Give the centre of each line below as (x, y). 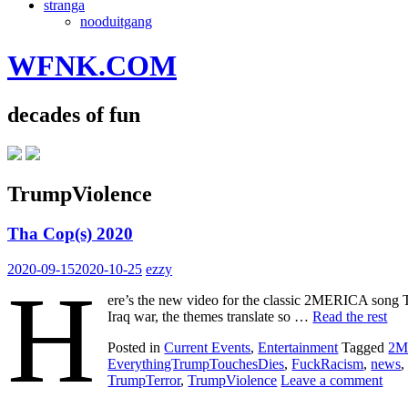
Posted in (136, 348)
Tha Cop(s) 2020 (70, 234)
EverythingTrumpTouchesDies (196, 364)
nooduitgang (116, 21)
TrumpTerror (144, 381)
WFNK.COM (92, 66)
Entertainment (298, 348)
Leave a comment (332, 381)
